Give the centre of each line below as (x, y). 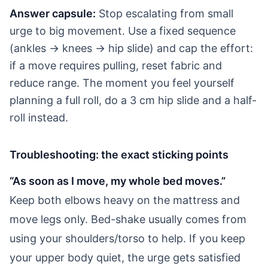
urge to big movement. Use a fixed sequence (123, 31)
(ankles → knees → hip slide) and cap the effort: (131, 48)
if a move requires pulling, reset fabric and (116, 65)
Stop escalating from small (165, 13)
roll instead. (39, 117)
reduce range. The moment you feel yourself (122, 83)
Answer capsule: (53, 13)
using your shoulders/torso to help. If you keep (127, 238)
